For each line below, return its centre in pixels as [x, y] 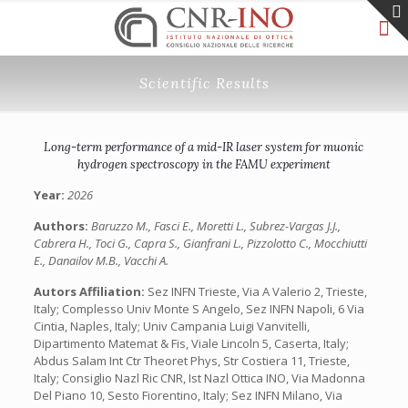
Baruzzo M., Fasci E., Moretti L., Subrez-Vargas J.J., [215, 226]
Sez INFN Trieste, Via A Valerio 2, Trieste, [257, 291]
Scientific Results [204, 83]
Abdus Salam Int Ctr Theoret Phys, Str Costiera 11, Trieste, [191, 361]
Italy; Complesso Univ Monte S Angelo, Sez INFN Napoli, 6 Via [199, 309]
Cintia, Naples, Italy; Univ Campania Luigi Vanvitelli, [171, 326]
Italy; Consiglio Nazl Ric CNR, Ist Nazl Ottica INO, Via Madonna [199, 378]
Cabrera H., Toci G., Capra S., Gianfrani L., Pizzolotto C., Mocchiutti [200, 243]
